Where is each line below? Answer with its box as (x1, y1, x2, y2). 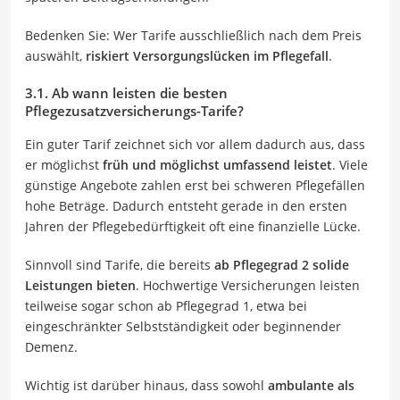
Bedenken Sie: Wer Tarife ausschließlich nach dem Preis (25, 26, 362, 44)
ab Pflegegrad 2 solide (214, 255, 349, 273)
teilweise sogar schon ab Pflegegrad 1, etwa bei (25, 296, 307, 314)
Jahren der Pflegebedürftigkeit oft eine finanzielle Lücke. (25, 217, 361, 235)
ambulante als (268, 376, 354, 394)
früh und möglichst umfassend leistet (103, 155, 332, 173)
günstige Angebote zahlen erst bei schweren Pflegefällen (25, 176, 365, 194)
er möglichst (25, 155, 103, 173)
